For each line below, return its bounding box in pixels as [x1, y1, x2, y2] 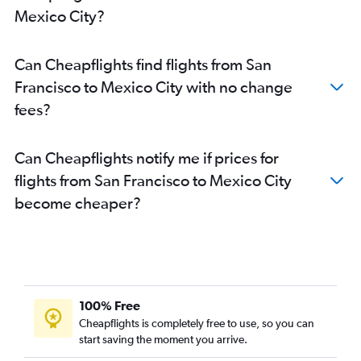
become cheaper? [15, 193, 141, 213]
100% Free [79, 298, 140, 313]
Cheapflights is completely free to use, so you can [79, 317, 314, 330]
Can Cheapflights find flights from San [15, 55, 272, 74]
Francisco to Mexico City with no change [15, 77, 293, 97]
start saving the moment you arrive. [79, 333, 247, 346]
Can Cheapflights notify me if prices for [15, 148, 279, 168]
